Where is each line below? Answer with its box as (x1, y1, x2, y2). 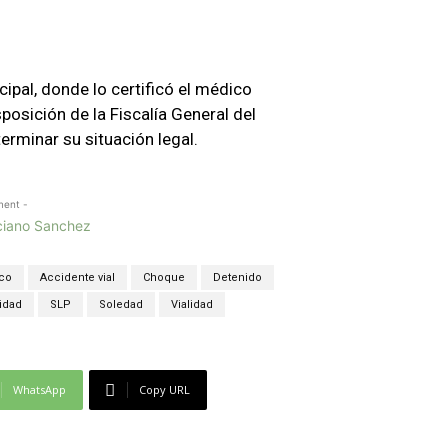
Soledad (99, 297, 143, 311)
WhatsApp (12, 381, 66, 397)
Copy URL (138, 381, 190, 397)
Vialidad (171, 297, 213, 311)
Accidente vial (39, 270, 115, 284)
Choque (142, 270, 185, 284)
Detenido (212, 270, 262, 284)
